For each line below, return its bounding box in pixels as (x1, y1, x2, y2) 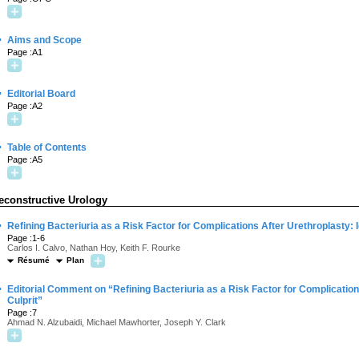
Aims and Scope (7, 34, 82, 46)
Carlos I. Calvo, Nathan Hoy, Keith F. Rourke (7, 243, 180, 252)
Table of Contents (7, 142, 87, 153)
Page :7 (7, 308, 37, 317)
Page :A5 (7, 155, 42, 164)
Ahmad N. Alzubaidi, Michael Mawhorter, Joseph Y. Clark (7, 317, 226, 327)
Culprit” (7, 295, 42, 306)
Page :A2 (7, 101, 42, 111)
